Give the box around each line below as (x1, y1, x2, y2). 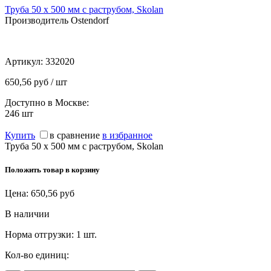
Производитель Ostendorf (5, 15, 109, 25)
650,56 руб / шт (5, 76, 67, 87)
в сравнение (50, 129, 100, 140)
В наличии (5, 209, 50, 220)
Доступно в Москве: (5, 97, 89, 108)
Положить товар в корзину (5, 165, 100, 175)
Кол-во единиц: (5, 250, 69, 261)
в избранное (102, 129, 152, 140)
